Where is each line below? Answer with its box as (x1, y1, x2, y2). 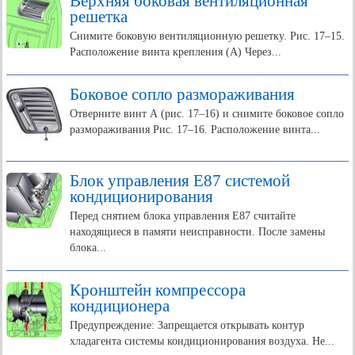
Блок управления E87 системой (70, 171, 290, 190)
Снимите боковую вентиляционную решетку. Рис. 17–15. (70, 30, 345, 42)
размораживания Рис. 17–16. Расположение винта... (70, 124, 320, 136)
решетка (70, 7, 128, 26)
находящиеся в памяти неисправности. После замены (70, 226, 325, 238)
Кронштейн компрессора (70, 281, 246, 300)
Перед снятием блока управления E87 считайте (70, 210, 296, 222)
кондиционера (70, 296, 170, 315)
